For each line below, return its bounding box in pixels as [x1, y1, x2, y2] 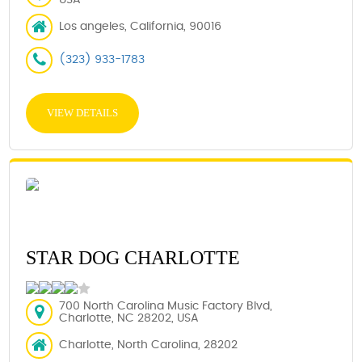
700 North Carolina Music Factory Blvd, [59, 300, 273, 312]
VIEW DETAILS [47, 107, 119, 119]
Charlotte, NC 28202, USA [59, 312, 200, 324]
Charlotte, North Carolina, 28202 [59, 339, 238, 351]
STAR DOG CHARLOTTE [26, 247, 241, 268]
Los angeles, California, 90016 [59, 21, 222, 32]
